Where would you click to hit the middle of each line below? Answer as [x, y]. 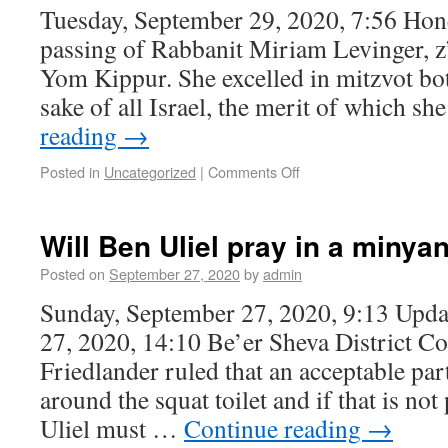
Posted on [72, 273]
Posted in [70, 171]
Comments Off [254, 171]
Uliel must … [112, 428]
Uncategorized [150, 171]
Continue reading [275, 428]
